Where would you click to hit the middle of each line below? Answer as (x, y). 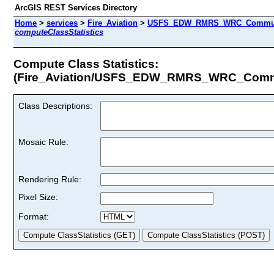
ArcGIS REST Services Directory (76, 8)
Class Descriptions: (55, 106)
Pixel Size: (38, 197)
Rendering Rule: (50, 179)
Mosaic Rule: (43, 142)
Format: (34, 216)
